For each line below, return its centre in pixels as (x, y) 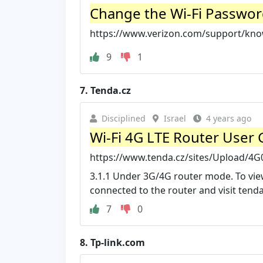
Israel (175, 118)
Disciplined (124, 118)
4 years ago (229, 118)
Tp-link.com (118, 242)
